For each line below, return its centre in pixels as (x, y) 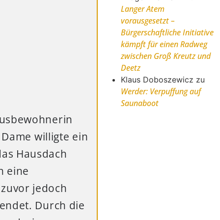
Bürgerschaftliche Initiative (167, 33)
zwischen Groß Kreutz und (166, 56)
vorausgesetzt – (148, 21)
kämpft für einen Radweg (164, 44)
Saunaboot (140, 103)
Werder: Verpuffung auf (161, 92)
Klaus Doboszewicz (157, 80)
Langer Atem (143, 9)
